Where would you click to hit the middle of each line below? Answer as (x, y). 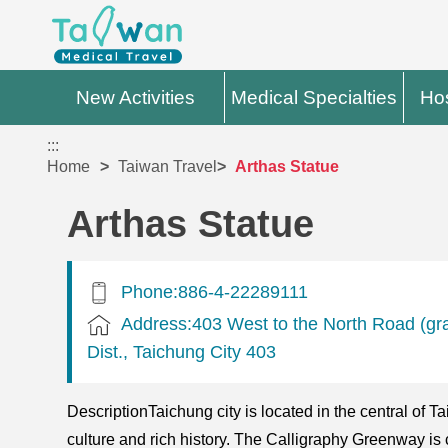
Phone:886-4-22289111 (215, 291)
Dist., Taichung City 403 (182, 351)
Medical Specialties (314, 97)
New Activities (136, 97)
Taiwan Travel (168, 167)
